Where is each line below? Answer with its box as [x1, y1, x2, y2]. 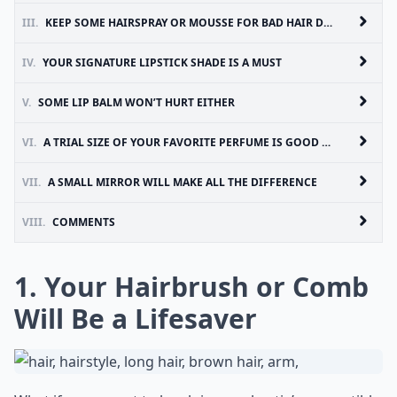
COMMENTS [52, 214, 115, 230]
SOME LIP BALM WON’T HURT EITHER [38, 95, 235, 110]
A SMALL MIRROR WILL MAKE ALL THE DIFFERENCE [48, 175, 317, 190]
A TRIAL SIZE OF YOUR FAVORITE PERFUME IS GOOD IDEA [43, 135, 322, 150]
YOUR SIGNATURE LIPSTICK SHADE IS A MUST [43, 55, 282, 70]
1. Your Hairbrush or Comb [14, 269, 369, 305]
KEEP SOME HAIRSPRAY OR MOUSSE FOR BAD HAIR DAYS [45, 15, 323, 30]
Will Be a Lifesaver [14, 300, 257, 337]
